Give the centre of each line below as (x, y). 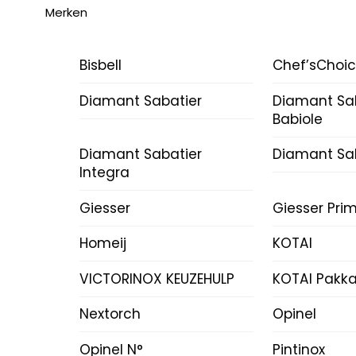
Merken (66, 13)
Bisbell (100, 66)
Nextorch (110, 314)
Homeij (103, 244)
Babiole (297, 119)
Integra (104, 173)
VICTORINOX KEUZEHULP (157, 279)
